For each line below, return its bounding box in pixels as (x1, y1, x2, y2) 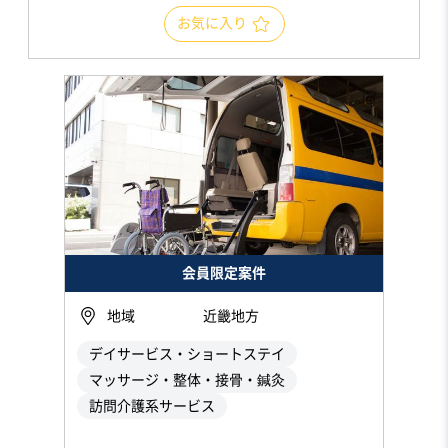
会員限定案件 (182, 265, 266, 280)
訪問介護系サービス (89, 398, 215, 413)
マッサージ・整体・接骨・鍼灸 (89, 372, 285, 387)
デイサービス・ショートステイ (89, 346, 285, 361)
